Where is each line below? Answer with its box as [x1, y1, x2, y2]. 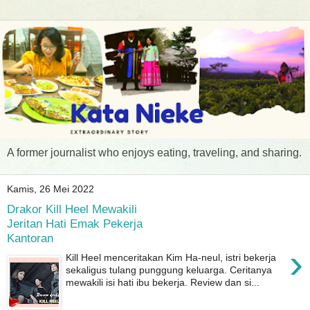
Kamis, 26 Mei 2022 [7, 183, 94, 195]
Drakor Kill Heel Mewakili [7, 201, 137, 216]
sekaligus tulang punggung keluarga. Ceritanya [66, 264, 273, 276]
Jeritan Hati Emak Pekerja [7, 216, 143, 230]
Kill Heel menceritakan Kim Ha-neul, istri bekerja [66, 252, 277, 264]
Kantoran [7, 230, 53, 245]
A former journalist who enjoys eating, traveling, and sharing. [7, 147, 302, 159]
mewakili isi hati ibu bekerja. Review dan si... [66, 277, 260, 289]
